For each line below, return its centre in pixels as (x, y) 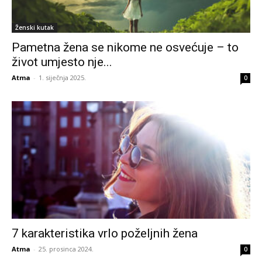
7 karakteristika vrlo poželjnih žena (105, 234)
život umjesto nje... (62, 62)
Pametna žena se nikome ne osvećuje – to (125, 47)
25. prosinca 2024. (66, 249)
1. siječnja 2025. (62, 77)
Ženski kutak (35, 27)
